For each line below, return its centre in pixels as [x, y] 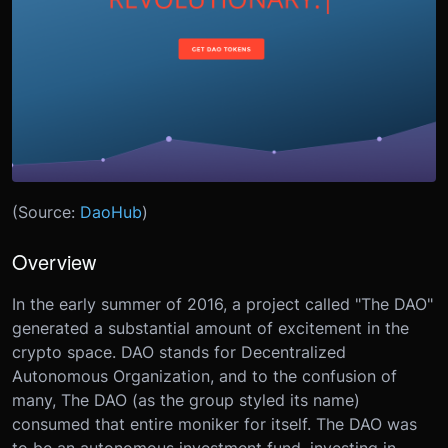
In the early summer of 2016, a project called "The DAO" [222, 304]
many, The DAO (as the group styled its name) [186, 400]
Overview [54, 262]
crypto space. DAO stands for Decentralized [179, 352]
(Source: [46, 212]
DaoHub [111, 212]
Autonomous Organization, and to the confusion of [204, 376]
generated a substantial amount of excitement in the [210, 328]
